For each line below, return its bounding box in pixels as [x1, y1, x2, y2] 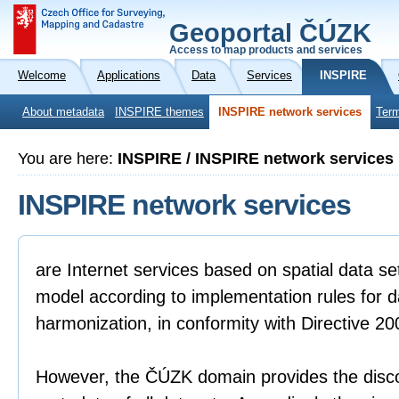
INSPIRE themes [115, 106, 204, 118]
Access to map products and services [169, 45, 362, 55]
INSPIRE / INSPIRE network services [118, 150, 394, 167]
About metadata [22, 106, 104, 118]
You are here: [18, 150, 118, 167]
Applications [97, 69, 160, 82]
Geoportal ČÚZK [169, 19, 371, 47]
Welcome [18, 69, 66, 82]
